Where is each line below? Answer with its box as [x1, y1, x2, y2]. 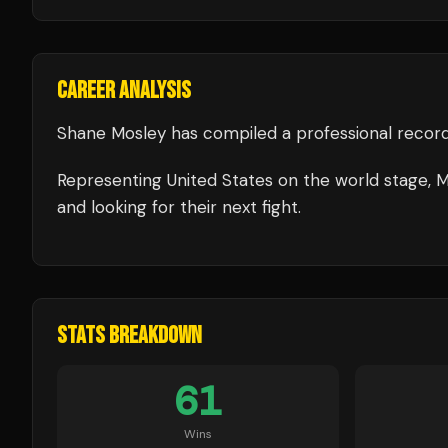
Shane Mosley [57, 122, 166, 144]
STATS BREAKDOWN [57, 321, 202, 350]
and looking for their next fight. [57, 196, 301, 218]
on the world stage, [273, 169, 431, 191]
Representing [57, 169, 167, 191]
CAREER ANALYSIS [57, 76, 191, 105]
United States [167, 169, 273, 191]
